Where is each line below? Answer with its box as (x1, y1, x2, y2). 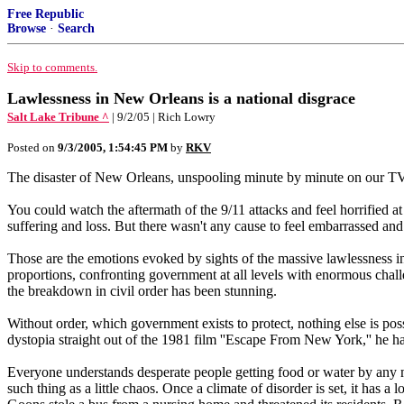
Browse (7, 22, 46, 35)
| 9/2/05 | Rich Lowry (112, 110, 216, 124)
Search (58, 22, 95, 35)
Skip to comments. (7, 60, 97, 74)
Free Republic (7, 7, 84, 21)
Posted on (7, 141, 58, 154)
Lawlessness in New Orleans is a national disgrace (7, 89, 355, 107)
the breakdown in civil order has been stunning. (7, 283, 277, 298)
